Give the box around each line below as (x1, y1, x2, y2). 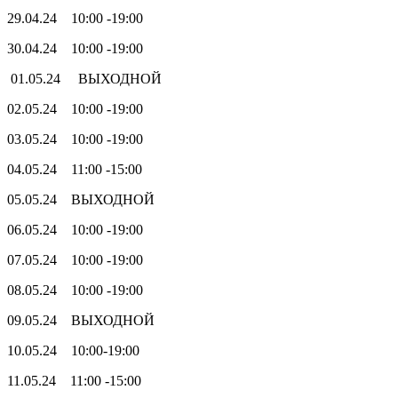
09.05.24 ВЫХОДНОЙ (7, 312, 162, 328)
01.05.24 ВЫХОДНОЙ (7, 70, 162, 86)
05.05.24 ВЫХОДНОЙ (7, 191, 155, 207)
